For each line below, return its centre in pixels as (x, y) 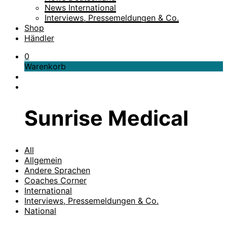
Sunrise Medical (106, 118)
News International (80, 8)
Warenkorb (45, 66)
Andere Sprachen (57, 170)
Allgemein (43, 160)
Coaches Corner (55, 180)
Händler (39, 38)
